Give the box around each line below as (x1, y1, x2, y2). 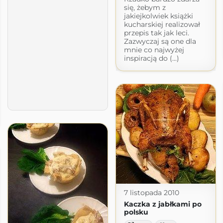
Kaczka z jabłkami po (123, 200, 202, 209)
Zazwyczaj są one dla (123, 37, 196, 46)
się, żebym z (123, 3, 166, 12)
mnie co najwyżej (123, 45, 184, 55)
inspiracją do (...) (123, 54, 179, 63)
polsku (123, 208, 148, 217)
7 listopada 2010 (123, 188, 179, 198)
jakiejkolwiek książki (123, 11, 193, 21)
